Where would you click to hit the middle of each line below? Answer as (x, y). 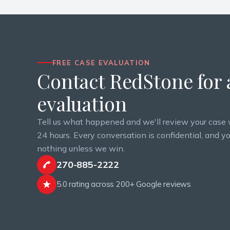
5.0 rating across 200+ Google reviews (124, 184)
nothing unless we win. (81, 148)
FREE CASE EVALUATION (101, 63)
